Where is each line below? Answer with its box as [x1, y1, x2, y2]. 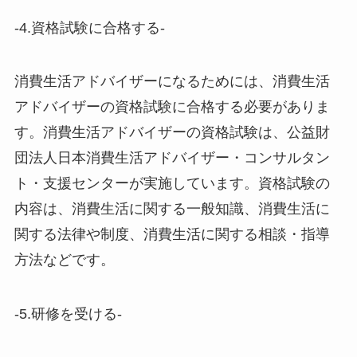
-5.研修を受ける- [14, 306, 122, 323]
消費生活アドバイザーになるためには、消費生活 [14, 73, 330, 90]
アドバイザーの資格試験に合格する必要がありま [14, 99, 330, 116]
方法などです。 [14, 252, 115, 269]
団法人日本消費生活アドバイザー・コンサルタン [14, 150, 330, 167]
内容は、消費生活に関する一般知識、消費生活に [14, 201, 330, 218]
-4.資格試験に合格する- [14, 19, 165, 36]
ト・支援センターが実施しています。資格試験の [14, 175, 330, 192]
